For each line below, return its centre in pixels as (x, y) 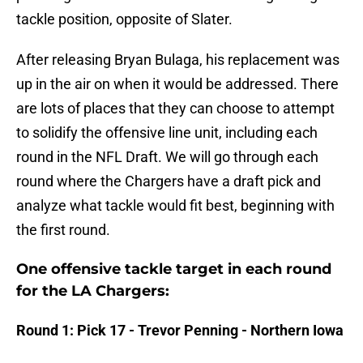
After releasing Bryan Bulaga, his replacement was (178, 60)
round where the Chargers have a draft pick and (169, 181)
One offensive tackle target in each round (174, 269)
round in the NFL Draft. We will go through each (167, 157)
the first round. (63, 230)
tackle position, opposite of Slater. (124, 19)
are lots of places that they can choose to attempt (175, 109)
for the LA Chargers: (93, 291)
